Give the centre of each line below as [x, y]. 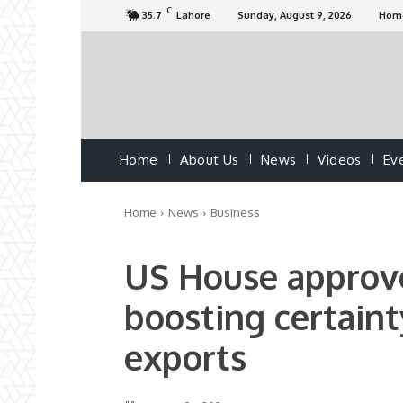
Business [235, 213]
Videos [340, 160]
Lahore [193, 15]
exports [185, 358]
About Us [209, 160]
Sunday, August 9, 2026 [295, 15]
